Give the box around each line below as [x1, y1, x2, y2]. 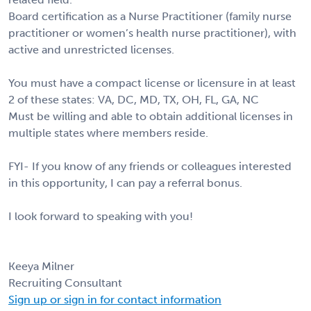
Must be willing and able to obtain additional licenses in [8, 109, 293, 123]
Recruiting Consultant [8, 276, 122, 289]
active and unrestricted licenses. [8, 42, 174, 56]
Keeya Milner [8, 259, 74, 273]
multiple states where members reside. [8, 126, 208, 140]
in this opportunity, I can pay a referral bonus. [8, 176, 242, 190]
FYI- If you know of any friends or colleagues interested [8, 159, 292, 173]
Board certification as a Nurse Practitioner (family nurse [8, 9, 292, 23]
